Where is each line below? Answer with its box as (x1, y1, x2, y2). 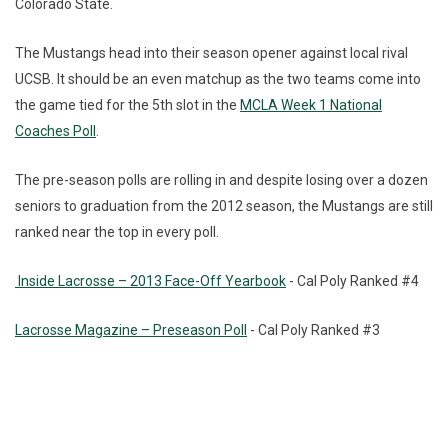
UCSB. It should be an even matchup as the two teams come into (15, 70, 421, 87)
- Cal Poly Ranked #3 (247, 321, 380, 338)
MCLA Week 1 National (240, 96, 382, 113)
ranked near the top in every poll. (15, 223, 222, 240)
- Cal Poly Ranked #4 (286, 272, 419, 289)
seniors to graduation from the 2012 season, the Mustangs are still (15, 197, 433, 214)
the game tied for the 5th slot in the (15, 96, 240, 113)
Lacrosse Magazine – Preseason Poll (15, 321, 247, 338)
